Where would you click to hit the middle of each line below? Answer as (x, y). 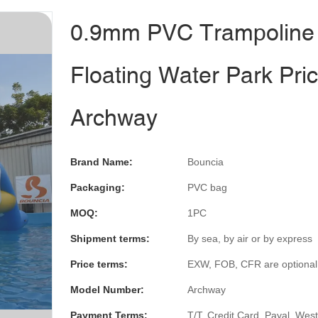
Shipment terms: (110, 238)
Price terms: (99, 264)
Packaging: (98, 187)
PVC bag (207, 187)
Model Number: (107, 289)
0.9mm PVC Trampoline (192, 32)
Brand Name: (102, 161)
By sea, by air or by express (250, 238)
